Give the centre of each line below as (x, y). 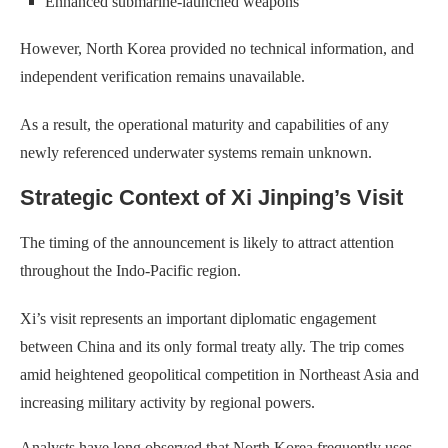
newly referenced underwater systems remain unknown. (196, 153)
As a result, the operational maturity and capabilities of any (204, 125)
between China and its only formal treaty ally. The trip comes (212, 347)
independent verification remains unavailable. (162, 77)
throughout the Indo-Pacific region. (130, 271)
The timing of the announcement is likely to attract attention (207, 243)
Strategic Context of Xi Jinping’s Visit (211, 198)
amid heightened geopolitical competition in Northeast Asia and (219, 375)
